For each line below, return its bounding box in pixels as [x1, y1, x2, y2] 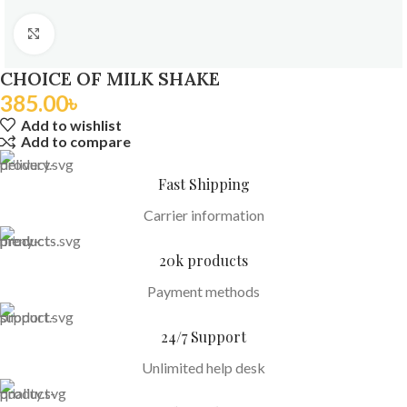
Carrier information [143, 205, 264, 223]
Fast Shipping [157, 174, 250, 194]
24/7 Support [161, 326, 246, 346]
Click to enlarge [54, 26, 151, 43]
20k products [159, 250, 248, 270]
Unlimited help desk [142, 358, 265, 376]
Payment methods [147, 282, 260, 300]
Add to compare [21, 133, 132, 151]
